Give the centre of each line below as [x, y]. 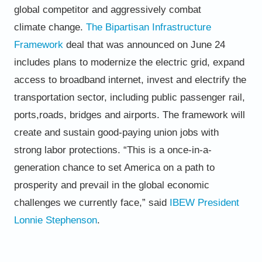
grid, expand [217, 62]
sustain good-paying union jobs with [139, 132]
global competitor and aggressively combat [107, 9]
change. [64, 27]
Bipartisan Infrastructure [158, 27]
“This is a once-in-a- [167, 150]
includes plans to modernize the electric [102, 62]
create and [37, 132]
